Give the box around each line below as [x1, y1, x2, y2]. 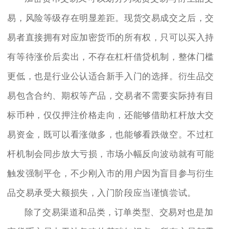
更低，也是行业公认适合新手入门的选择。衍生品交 [7, 72, 215, 82]
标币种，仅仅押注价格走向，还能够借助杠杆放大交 [7, 110, 215, 121]
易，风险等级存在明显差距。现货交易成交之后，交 [7, 13, 215, 24]
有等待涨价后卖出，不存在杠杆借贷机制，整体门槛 [7, 52, 215, 62]
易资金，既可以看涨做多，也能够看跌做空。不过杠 [7, 130, 215, 140]
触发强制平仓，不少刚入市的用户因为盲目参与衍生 [7, 169, 215, 179]
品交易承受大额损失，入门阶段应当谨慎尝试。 [7, 188, 196, 198]
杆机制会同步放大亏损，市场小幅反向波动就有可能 [7, 149, 215, 159]
